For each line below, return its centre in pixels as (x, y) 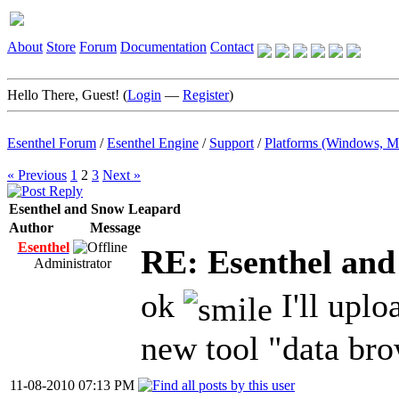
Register (206, 95)
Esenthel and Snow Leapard (95, 209)
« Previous (37, 175)
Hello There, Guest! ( (67, 95)
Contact (232, 47)
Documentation (163, 47)
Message (115, 228)
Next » (122, 175)
